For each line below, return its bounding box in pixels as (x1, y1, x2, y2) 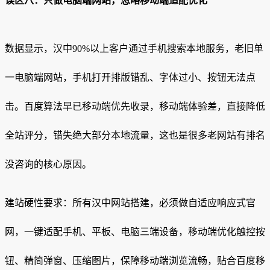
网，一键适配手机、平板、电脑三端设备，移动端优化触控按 (5, 226, 265, 237)
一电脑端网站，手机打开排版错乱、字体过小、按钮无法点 (5, 72, 256, 83)
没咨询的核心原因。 (5, 159, 92, 169)
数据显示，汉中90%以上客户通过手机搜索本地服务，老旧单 (5, 43, 263, 54)
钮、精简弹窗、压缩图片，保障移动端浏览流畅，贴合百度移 (5, 255, 265, 266)
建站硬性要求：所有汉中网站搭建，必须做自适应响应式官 (5, 197, 256, 208)
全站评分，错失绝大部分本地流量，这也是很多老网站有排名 (5, 130, 265, 140)
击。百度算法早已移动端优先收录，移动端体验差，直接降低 (5, 101, 265, 111)
